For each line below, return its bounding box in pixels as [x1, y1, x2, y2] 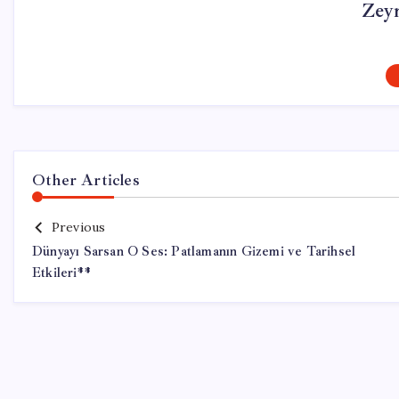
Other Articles [32, 170, 140, 190]
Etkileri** [32, 265, 92, 281]
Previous [51, 219, 106, 235]
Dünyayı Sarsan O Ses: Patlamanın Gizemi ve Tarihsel [32, 243, 356, 260]
